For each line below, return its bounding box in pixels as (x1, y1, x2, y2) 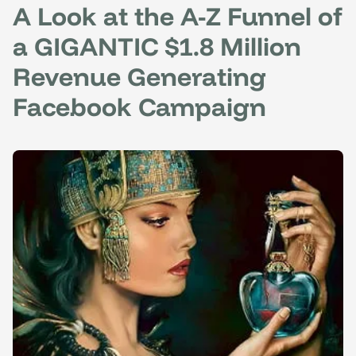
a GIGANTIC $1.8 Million (13, 29, 301, 62)
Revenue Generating (13, 60, 266, 92)
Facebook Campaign (13, 90, 266, 122)
